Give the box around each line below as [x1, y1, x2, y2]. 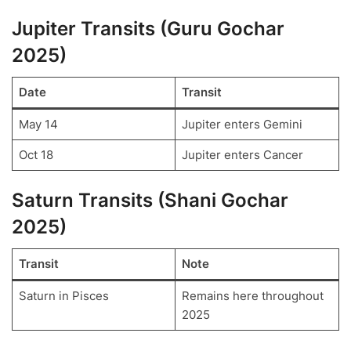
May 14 [18, 116, 58, 132]
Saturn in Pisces [18, 288, 109, 303]
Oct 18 [18, 147, 53, 162]
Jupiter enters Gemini [181, 116, 302, 132]
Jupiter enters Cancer [181, 147, 303, 162]
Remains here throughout [181, 288, 324, 303]
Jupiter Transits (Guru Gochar [12, 16, 284, 40]
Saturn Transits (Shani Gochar [12, 188, 288, 212]
